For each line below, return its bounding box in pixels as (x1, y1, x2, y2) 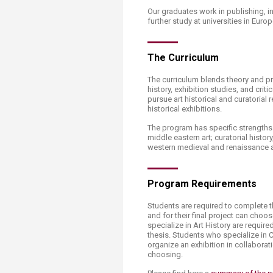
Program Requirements (147, 178, 257, 190)
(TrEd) (187, 12, 214, 23)
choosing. (147, 250, 185, 259)
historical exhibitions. (147, 104, 222, 113)
